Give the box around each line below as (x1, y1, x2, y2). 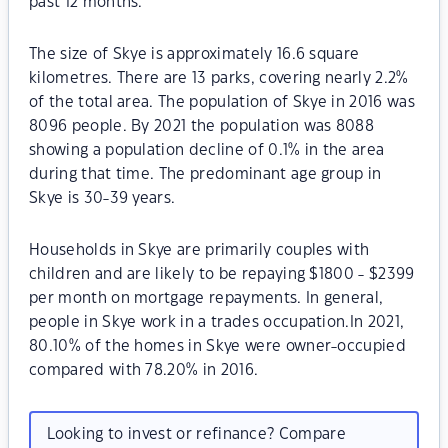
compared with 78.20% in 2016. (29, 363, 259, 378)
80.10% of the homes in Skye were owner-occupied (29, 339, 407, 354)
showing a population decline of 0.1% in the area (29, 143, 385, 158)
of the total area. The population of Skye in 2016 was (29, 95, 415, 110)
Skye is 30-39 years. (29, 191, 176, 206)
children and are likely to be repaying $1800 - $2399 (29, 267, 415, 282)
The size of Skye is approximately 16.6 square (29, 47, 360, 62)
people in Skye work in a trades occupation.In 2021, (29, 315, 405, 330)
